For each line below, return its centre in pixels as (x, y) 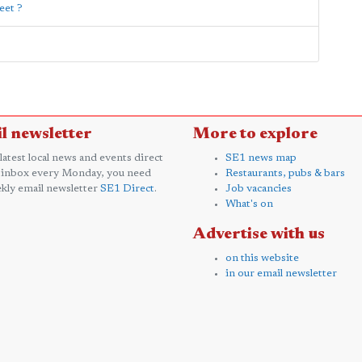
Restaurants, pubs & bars (285, 173)
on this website (262, 258)
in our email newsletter (281, 274)
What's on (249, 204)
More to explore (255, 134)
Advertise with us (259, 234)
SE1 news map (261, 158)
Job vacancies (259, 189)
